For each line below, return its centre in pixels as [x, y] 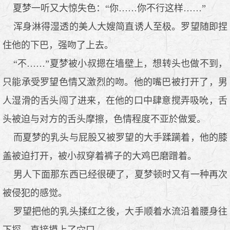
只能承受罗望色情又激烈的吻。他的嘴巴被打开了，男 [115, 82]
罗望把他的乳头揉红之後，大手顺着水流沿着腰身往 [115, 211]
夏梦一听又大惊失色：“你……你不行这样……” [104, 8]
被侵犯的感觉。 [35, 193]
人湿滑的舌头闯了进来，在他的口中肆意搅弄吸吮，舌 [115, 100]
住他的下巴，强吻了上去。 [58, 45]
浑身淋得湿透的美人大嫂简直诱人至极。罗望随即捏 [115, 26]
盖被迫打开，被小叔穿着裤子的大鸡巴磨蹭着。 [100, 156]
